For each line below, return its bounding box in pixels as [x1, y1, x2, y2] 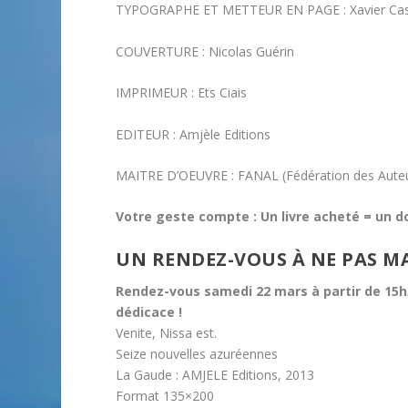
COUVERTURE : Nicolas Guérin [116, 42, 295, 60]
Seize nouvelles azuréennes [116, 344, 279, 362]
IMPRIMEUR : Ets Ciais [116, 84, 248, 102]
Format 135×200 [116, 386, 215, 404]
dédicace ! [116, 302, 183, 321]
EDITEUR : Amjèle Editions [116, 125, 271, 143]
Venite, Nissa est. [116, 323, 218, 342]
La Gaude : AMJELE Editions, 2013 [116, 365, 315, 383]
